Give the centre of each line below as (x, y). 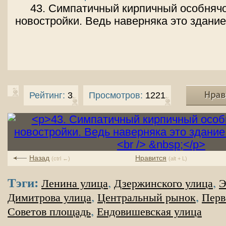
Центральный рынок (147, 198)
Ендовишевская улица (149, 212)
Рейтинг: (47, 95)
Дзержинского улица (163, 184)
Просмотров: (116, 95)
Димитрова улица (49, 198)
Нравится (151, 158)
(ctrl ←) (61, 158)
